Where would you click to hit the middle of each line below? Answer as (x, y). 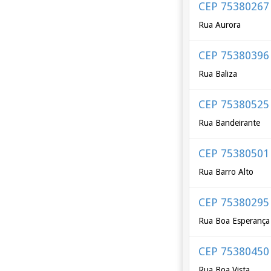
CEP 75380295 (234, 202)
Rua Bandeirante (230, 123)
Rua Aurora (220, 25)
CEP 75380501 (234, 153)
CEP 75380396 (234, 55)
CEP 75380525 (234, 104)
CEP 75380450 (234, 251)
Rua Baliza (218, 74)
